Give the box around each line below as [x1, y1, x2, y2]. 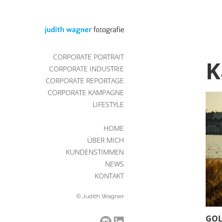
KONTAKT [95, 171, 124, 180]
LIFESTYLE [93, 100, 124, 109]
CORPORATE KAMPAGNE [48, 88, 124, 97]
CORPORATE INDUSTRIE [49, 64, 124, 73]
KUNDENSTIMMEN [66, 147, 124, 157]
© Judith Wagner [76, 193, 124, 200]
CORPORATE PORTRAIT [53, 52, 124, 61]
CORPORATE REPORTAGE [46, 76, 124, 85]
